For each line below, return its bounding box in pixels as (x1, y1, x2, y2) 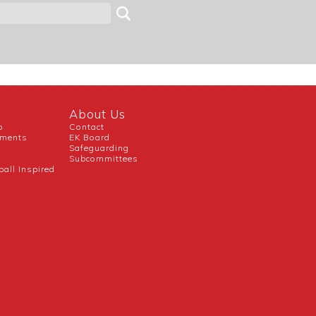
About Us (69, 106, 126, 121)
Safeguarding (69, 142, 130, 153)
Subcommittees (69, 152, 139, 164)
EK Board (69, 131, 111, 142)
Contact (69, 121, 105, 132)
